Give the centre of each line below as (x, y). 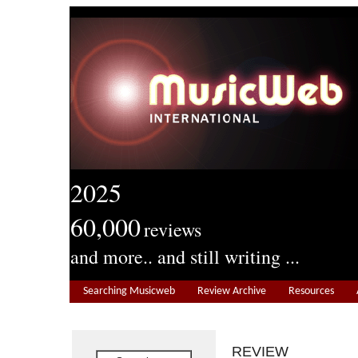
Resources (311, 291)
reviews (173, 229)
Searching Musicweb (129, 291)
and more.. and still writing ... (185, 257)
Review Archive (232, 291)
